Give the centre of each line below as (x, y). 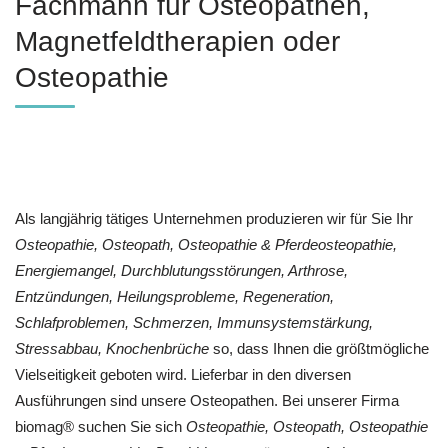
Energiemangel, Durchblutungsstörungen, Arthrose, (181, 271)
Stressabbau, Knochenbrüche (112, 349)
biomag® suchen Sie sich (100, 427)
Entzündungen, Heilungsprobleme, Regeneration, (174, 297)
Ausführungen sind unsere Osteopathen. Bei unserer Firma (207, 401)
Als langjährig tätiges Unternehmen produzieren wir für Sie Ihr (214, 219)
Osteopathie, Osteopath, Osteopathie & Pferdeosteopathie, (206, 245)
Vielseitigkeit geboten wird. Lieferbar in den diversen (183, 375)
